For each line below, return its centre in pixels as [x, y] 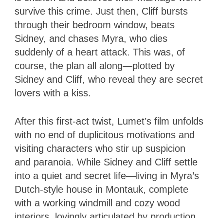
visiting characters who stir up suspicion [100, 149]
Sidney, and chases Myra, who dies [91, 39]
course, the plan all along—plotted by [95, 66]
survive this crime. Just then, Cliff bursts [101, 11]
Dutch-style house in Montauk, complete [101, 190]
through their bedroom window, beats [95, 25]
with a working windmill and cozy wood [97, 203]
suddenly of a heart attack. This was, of [100, 52]
